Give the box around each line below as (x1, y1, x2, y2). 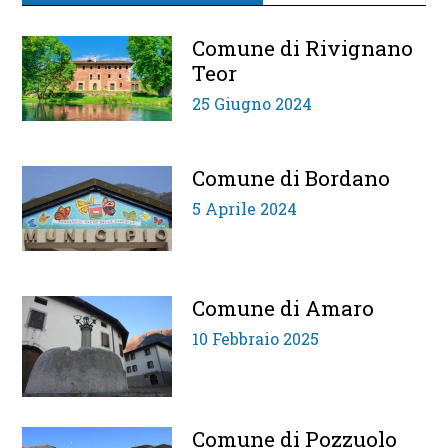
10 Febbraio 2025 (192, 328, 320, 350)
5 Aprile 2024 (192, 198, 298, 220)
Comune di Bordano (192, 164, 391, 193)
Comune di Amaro (192, 294, 375, 323)
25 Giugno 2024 (192, 93, 313, 115)
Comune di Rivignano (192, 34, 414, 63)
